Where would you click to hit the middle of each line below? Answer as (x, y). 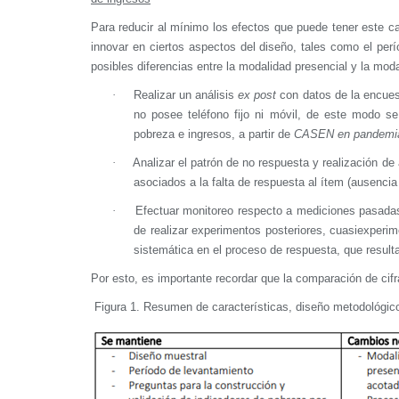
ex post (257, 94)
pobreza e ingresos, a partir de (214, 134)
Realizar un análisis (186, 94)
